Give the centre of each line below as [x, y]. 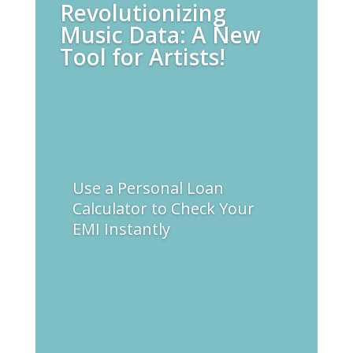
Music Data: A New [161, 35]
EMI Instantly [121, 229]
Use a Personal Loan [148, 188]
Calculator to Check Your [163, 208]
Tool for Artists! [143, 57]
